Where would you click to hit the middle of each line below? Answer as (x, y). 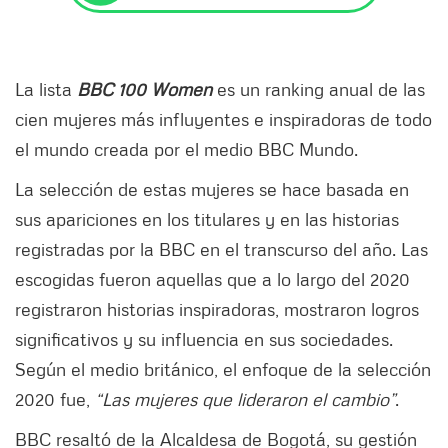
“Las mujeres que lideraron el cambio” (245, 398)
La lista (46, 88)
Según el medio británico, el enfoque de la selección (223, 368)
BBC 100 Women (144, 88)
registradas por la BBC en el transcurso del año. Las (221, 248)
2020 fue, (55, 398)
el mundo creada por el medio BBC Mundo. (191, 148)
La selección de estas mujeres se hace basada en (212, 188)
